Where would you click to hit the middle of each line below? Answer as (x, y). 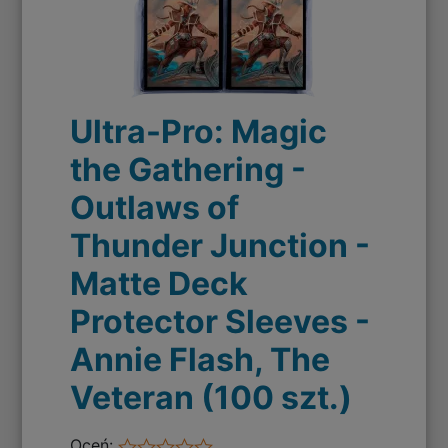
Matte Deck (159, 284)
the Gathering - (188, 170)
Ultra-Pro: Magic (199, 132)
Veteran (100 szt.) (211, 398)
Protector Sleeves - (220, 322)
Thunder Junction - (220, 246)
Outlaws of (155, 208)
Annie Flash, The (200, 360)
